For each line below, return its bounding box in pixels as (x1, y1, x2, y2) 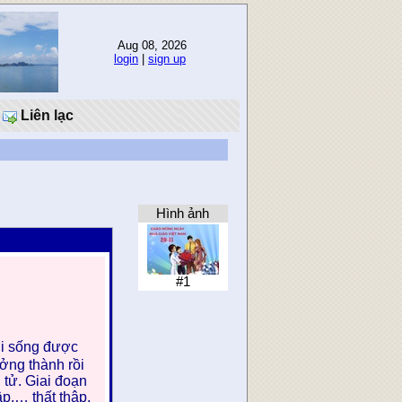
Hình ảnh (156, 206, 210, 221)
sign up (148, 52, 186, 66)
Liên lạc (17, 108, 74, 123)
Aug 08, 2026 (113, 39, 187, 52)
